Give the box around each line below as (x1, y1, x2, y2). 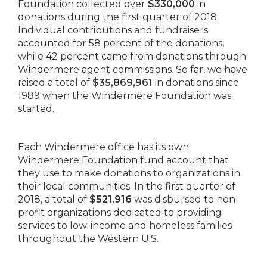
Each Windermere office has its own (18, 141, 189, 153)
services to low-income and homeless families (18, 220, 232, 231)
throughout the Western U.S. (18, 233, 159, 244)
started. (18, 103, 54, 114)
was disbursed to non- (132, 194, 239, 205)
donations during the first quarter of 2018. (18, 11, 219, 23)
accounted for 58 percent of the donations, (18, 38, 224, 49)
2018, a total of (18, 194, 89, 205)
